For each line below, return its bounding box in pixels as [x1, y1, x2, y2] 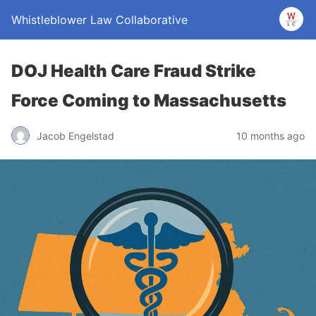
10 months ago [236, 129, 305, 142]
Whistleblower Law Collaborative [11, 13, 188, 27]
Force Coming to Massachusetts [11, 90, 286, 111]
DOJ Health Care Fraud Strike [11, 61, 256, 81]
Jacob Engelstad [37, 129, 114, 142]
